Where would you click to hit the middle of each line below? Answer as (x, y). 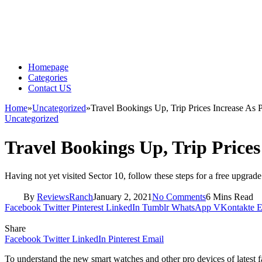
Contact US (50, 88)
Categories (48, 78)
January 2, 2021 (123, 196)
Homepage (48, 67)
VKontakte (234, 207)
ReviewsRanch (65, 196)
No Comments (179, 196)
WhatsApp (191, 207)
